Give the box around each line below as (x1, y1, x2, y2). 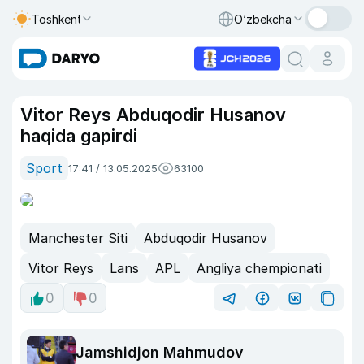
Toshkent (32, 11, 82, 26)
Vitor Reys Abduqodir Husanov (20, 104, 286, 125)
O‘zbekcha (234, 11, 292, 26)
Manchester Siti (28, 229, 128, 246)
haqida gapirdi (20, 125, 137, 146)
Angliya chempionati (197, 259, 322, 276)
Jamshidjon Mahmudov (76, 343, 244, 361)
